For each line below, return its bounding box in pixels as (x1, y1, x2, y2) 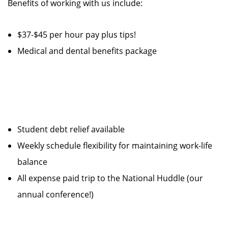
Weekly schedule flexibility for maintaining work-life (17, 140, 212, 151)
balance (17, 156, 55, 167)
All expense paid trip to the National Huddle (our (17, 173, 203, 184)
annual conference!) (17, 189, 94, 200)
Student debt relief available (17, 124, 133, 135)
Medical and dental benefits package (17, 45, 157, 56)
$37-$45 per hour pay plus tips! (17, 29, 144, 40)
